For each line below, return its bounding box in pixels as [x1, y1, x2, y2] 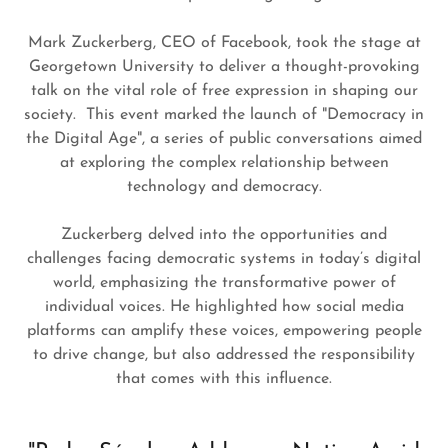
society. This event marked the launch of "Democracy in [24, 107, 424, 123]
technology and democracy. [126, 179, 322, 195]
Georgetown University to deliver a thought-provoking [28, 59, 420, 75]
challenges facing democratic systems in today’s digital [27, 251, 421, 267]
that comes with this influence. [116, 371, 332, 387]
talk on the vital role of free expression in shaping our [30, 83, 418, 99]
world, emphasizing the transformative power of [52, 275, 396, 291]
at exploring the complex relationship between [59, 155, 389, 171]
